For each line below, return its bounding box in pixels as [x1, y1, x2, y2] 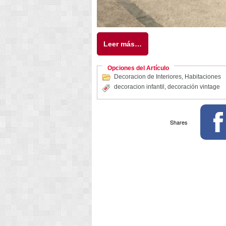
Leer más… [103, 40, 142, 48]
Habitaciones [185, 73, 221, 80]
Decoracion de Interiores [114, 73, 182, 80]
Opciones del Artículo [107, 65, 169, 72]
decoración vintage [167, 83, 220, 90]
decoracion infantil [114, 83, 164, 90]
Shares [169, 118, 188, 126]
